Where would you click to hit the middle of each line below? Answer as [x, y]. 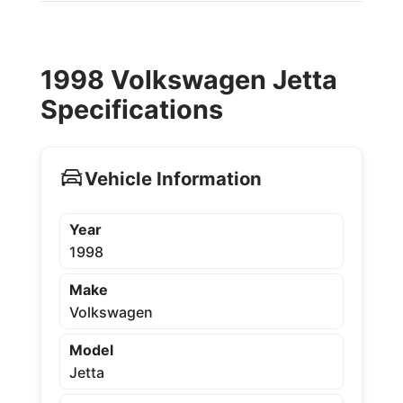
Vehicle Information [173, 178]
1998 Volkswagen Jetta [188, 80]
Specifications [131, 109]
